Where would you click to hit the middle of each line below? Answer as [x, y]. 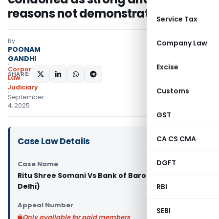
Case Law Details [54, 141]
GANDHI [22, 59]
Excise [167, 67]
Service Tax [177, 19]
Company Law [182, 43]
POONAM [24, 49]
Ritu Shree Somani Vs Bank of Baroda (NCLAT [101, 175]
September [26, 97]
